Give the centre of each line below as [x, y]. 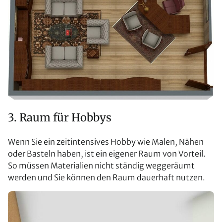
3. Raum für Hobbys [60, 118]
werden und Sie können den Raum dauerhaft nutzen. [107, 178]
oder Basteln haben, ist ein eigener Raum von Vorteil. [107, 154]
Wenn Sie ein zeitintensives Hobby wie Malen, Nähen [106, 142]
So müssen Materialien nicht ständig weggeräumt [101, 166]
